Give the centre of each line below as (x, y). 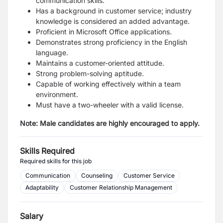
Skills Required (47, 151)
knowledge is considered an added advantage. (113, 21)
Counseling (97, 175)
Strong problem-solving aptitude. (90, 73)
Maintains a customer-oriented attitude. (100, 63)
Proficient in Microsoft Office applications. (104, 32)
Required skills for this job (56, 161)
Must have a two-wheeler (77, 105)
